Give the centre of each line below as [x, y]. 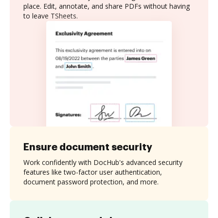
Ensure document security [88, 147]
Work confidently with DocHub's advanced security [103, 162]
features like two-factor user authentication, [93, 172]
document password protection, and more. [91, 182]
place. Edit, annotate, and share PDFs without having [107, 6]
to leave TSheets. [51, 16]
